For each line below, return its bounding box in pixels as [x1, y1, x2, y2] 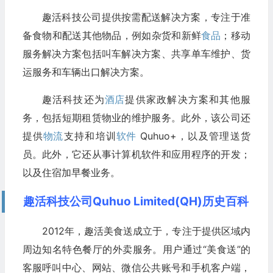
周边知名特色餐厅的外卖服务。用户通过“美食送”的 [22, 243, 250, 256]
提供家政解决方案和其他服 [124, 93, 250, 106]
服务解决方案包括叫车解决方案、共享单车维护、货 [22, 48, 250, 60]
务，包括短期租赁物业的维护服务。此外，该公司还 [22, 112, 250, 124]
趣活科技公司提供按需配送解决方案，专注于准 [41, 11, 250, 24]
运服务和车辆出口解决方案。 [22, 66, 149, 79]
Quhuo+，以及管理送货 [136, 130, 250, 143]
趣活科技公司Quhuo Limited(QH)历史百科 [23, 194, 249, 209]
